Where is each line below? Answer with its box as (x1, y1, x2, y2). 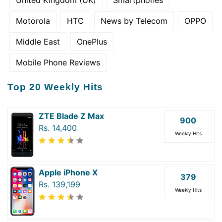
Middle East (16, 36, 60, 47)
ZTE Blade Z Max (39, 111, 104, 121)
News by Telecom (101, 15, 167, 26)
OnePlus (77, 36, 107, 47)
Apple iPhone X (39, 167, 98, 177)
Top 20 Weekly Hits (7, 81, 103, 92)
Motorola (16, 15, 50, 26)
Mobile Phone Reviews (16, 57, 100, 67)
